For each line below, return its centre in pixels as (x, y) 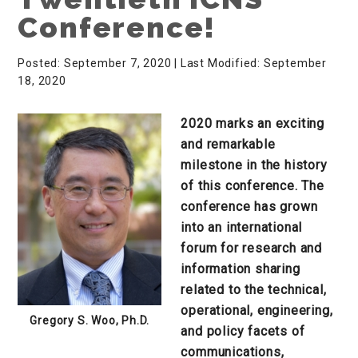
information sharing (241, 268)
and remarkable (228, 144)
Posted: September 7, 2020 (95, 63)
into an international (242, 227)
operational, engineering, (257, 310)
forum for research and (251, 248)
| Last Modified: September (251, 63)
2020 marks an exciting (253, 123)
